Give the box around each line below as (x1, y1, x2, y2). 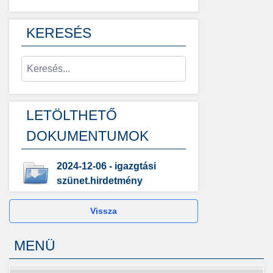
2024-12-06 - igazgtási (57, 161, 156, 171)
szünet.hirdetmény (57, 175, 143, 186)
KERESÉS (26, 25, 91, 41)
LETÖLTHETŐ (26, 107, 117, 123)
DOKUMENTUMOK (26, 128, 149, 144)
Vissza (90, 206, 117, 216)
